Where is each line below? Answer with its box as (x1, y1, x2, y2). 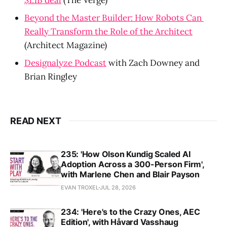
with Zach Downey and (106, 57, 200, 68)
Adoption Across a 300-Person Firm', (61, 159, 204, 169)
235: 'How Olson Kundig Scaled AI (61, 148, 191, 159)
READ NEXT (10, 115, 61, 126)
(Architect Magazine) (24, 39, 107, 51)
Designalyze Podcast (24, 57, 106, 68)
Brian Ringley (24, 70, 77, 82)
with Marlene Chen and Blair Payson (61, 169, 200, 179)
